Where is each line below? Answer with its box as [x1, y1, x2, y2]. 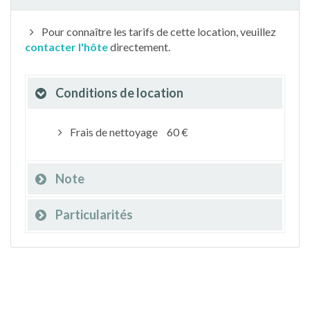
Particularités [55, 207, 133, 222]
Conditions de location [55, 85, 183, 100]
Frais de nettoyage [67, 125, 160, 138]
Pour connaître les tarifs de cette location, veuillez [39, 25, 276, 38]
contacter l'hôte [25, 40, 108, 53]
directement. [108, 40, 170, 53]
